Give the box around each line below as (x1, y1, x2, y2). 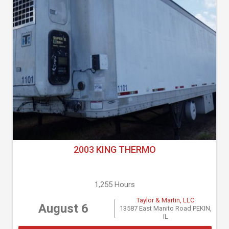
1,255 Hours (94, 180, 135, 189)
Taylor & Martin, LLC (136, 196, 195, 204)
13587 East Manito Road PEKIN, (119, 204, 212, 212)
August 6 (38, 201, 89, 216)
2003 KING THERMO (73, 144, 156, 155)
